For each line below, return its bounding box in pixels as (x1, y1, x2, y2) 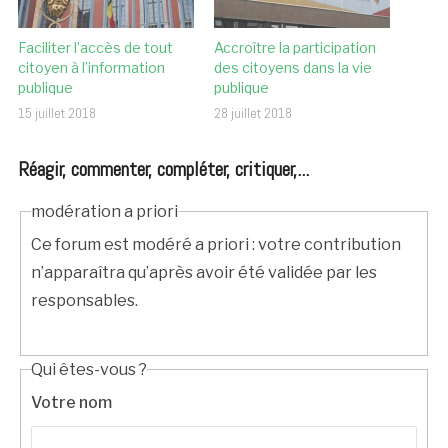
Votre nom (30, 392, 112, 412)
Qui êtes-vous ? (30, 360, 147, 379)
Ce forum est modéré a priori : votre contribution (30, 235, 401, 254)
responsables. (30, 291, 138, 310)
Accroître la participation (214, 39, 376, 57)
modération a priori (30, 202, 178, 222)
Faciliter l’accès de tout (17, 39, 173, 57)
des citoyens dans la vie (214, 59, 372, 77)
